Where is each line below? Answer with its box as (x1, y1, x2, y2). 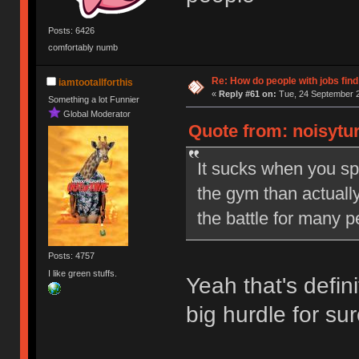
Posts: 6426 (48, 25, 95, 35)
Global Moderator (63, 108, 131, 119)
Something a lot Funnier (48, 95, 140, 105)
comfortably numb (48, 42, 119, 52)
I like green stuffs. (48, 268, 118, 278)
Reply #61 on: (218, 89, 276, 99)
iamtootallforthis (58, 77, 133, 89)
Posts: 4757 (48, 251, 95, 261)
